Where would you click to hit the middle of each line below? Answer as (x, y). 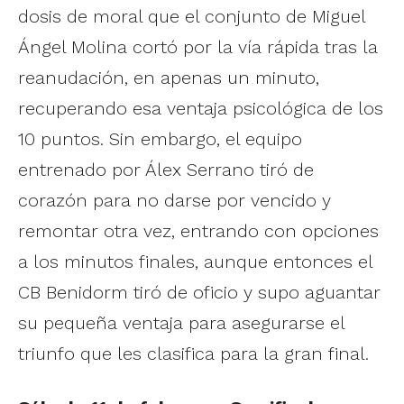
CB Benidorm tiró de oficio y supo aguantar (199, 293)
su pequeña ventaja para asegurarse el (181, 323)
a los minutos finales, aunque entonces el (195, 262)
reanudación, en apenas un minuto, (169, 78)
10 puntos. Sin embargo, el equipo (160, 139)
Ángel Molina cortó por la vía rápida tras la (198, 47)
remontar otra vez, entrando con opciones (198, 231)
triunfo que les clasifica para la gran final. (193, 354)
